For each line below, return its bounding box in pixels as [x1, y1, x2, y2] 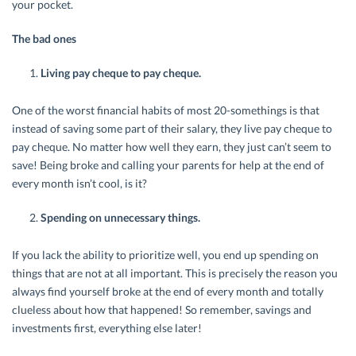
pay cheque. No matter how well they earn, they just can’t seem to [12, 140, 331, 154]
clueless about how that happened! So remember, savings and [12, 303, 311, 317]
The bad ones [12, 32, 83, 46]
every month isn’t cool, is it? [12, 176, 147, 191]
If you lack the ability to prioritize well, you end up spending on [12, 248, 319, 262]
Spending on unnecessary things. [41, 211, 200, 225]
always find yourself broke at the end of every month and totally [12, 284, 323, 299]
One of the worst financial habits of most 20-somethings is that [12, 103, 319, 118]
